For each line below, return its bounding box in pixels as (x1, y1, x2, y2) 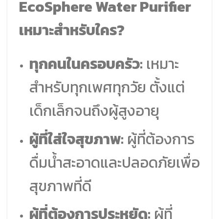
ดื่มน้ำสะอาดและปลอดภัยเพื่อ (29, 151, 200, 174)
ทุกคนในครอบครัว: (29, 53, 143, 75)
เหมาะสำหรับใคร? (19, 19, 125, 42)
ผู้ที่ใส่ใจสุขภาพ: (29, 128, 124, 150)
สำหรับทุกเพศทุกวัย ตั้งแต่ (29, 76, 185, 99)
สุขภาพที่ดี (29, 175, 91, 197)
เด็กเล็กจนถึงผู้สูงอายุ (29, 100, 159, 122)
